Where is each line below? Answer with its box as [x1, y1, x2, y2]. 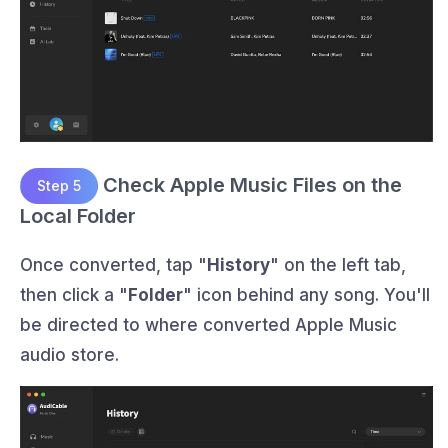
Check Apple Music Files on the [98, 172, 402, 197]
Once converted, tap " [20, 255, 207, 276]
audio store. [20, 345, 119, 366]
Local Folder [20, 204, 136, 229]
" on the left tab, [270, 255, 406, 276]
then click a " [20, 285, 128, 306]
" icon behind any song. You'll [183, 285, 430, 306]
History [207, 255, 270, 276]
